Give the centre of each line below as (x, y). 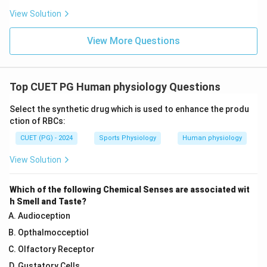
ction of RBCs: (38, 121)
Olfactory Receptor (56, 249)
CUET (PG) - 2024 (46, 138)
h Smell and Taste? (48, 201)
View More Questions (133, 41)
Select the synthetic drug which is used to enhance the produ (129, 109)
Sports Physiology (128, 138)
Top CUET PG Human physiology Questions (115, 87)
